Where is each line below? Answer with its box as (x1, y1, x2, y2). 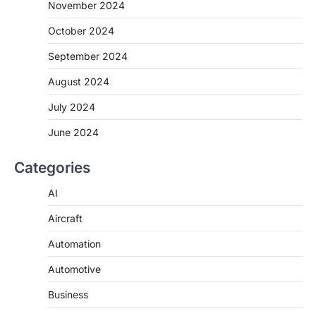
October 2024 (48, 25, 114, 37)
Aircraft (48, 212, 83, 225)
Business (48, 288, 88, 301)
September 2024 (48, 50, 128, 63)
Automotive (48, 263, 101, 276)
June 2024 (48, 126, 99, 139)
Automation (48, 238, 101, 250)
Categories (14, 159, 90, 177)
